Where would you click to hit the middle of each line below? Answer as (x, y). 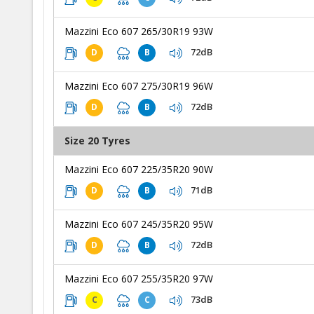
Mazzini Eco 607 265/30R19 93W (139, 31)
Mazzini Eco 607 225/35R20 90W (139, 169)
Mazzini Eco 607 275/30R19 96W (139, 86)
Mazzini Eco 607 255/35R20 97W (139, 278)
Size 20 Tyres (97, 140)
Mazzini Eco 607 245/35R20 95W (139, 224)
